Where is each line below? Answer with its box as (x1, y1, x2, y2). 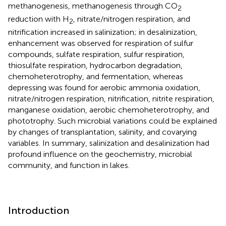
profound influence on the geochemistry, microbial (8, 149, 192, 159)
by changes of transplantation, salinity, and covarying (8, 127, 197, 137)
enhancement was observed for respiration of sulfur (8, 38, 193, 48)
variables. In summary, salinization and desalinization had (8, 138, 209, 148)
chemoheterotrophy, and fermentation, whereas (8, 71, 183, 81)
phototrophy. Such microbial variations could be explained (8, 116, 217, 126)
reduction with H (8, 14, 69, 24)
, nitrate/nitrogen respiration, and (73, 14, 190, 24)
